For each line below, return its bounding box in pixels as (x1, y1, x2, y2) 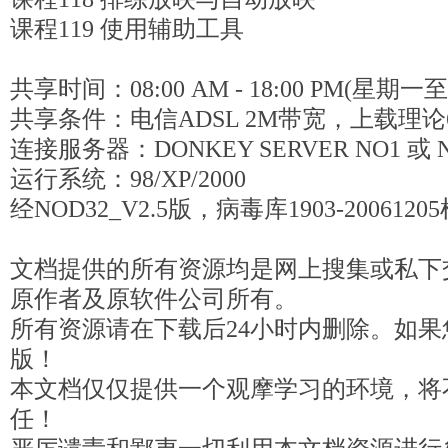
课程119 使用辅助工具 (10, 16, 244, 42)
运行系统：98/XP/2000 (10, 166, 246, 192)
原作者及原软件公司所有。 (10, 286, 298, 312)
